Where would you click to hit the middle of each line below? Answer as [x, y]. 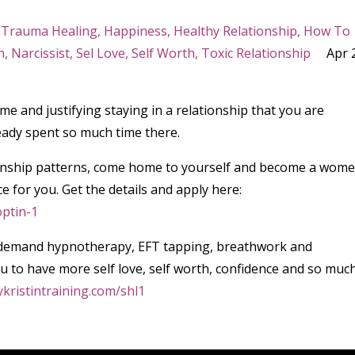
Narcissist [40, 53]
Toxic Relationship [256, 53]
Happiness [136, 31]
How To [327, 31]
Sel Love [101, 53]
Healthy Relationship [235, 31]
